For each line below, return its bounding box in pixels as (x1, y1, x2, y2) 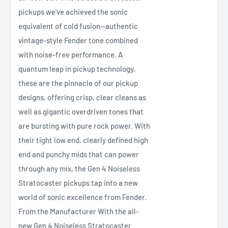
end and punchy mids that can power (18, 149, 139, 159)
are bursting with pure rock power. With (18, 121, 150, 130)
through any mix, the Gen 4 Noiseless (18, 163, 140, 173)
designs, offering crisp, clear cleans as (18, 92, 146, 102)
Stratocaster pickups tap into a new (18, 178, 138, 187)
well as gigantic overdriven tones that (18, 106, 144, 116)
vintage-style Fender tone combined (18, 35, 138, 45)
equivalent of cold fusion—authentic (18, 21, 138, 31)
